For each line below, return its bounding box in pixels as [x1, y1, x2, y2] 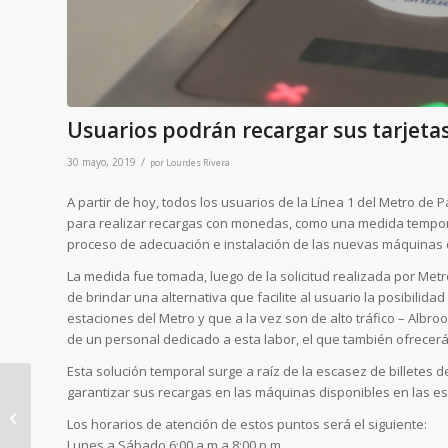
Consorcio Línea [35, 411, 132, 430]
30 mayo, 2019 [67, 154, 136, 169]
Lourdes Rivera [166, 155, 230, 169]
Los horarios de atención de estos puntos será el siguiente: [67, 414, 427, 433]
